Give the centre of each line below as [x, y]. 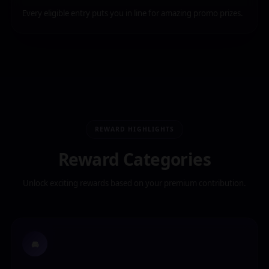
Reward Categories [134, 159]
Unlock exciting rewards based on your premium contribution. [134, 183]
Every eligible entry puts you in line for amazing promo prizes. [133, 13]
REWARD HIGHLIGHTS [134, 129]
